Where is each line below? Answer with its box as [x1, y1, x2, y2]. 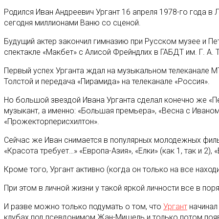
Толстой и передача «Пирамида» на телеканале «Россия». [4, 76, 210, 86]
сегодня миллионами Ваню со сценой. [4, 18, 141, 27]
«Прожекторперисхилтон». [4, 116, 99, 126]
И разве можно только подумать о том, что [4, 201, 163, 211]
